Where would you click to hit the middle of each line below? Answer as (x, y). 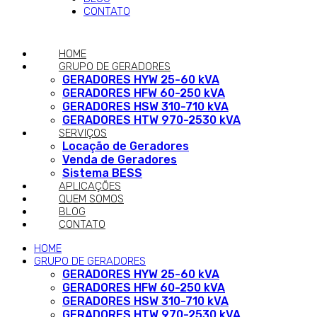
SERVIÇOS (83, 133)
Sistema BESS (102, 173)
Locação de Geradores (126, 146)
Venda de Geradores (120, 160)
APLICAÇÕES (90, 186)
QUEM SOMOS (91, 199)
